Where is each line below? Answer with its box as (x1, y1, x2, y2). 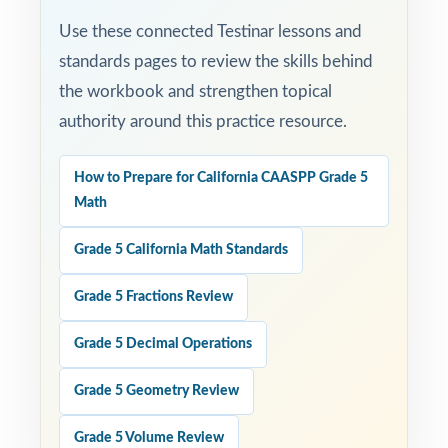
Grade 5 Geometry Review (74, 384, 239, 398)
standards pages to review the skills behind (59, 53, 373, 70)
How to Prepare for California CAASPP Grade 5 (74, 171, 368, 185)
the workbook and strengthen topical (59, 83, 332, 100)
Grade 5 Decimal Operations (74, 337, 252, 351)
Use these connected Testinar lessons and (59, 23, 362, 40)
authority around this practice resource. (59, 113, 347, 130)
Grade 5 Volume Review (74, 431, 224, 445)
